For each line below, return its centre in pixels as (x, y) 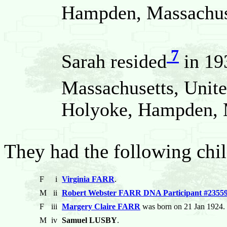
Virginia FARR (88, 179)
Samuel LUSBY (89, 220)
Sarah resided (114, 61)
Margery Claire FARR (101, 207)
